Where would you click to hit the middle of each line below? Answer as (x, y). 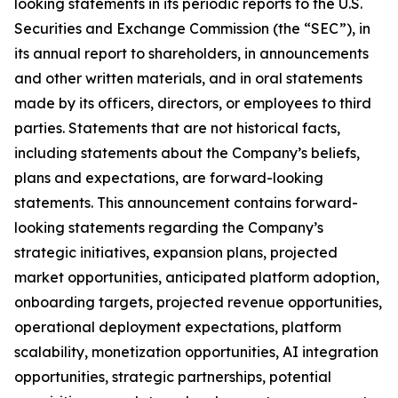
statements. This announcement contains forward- (186, 203)
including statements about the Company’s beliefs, (187, 153)
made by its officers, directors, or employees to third (193, 103)
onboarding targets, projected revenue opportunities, (198, 302)
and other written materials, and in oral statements (188, 79)
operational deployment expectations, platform (178, 327)
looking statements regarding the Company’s (169, 228)
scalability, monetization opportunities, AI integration (196, 352)
